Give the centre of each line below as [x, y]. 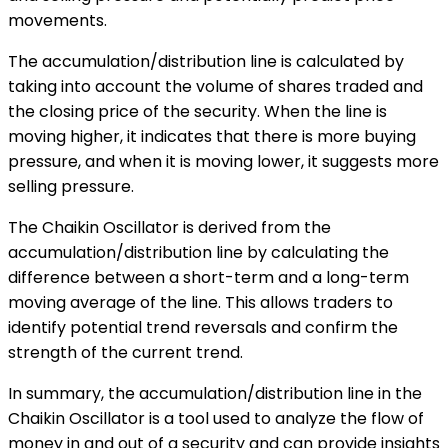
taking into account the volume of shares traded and [215, 86]
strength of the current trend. [125, 352]
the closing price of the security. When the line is [197, 111]
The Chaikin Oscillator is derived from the [169, 227]
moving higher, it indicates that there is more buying [212, 136]
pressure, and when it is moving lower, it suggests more [223, 161]
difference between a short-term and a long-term [208, 277]
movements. [57, 20]
